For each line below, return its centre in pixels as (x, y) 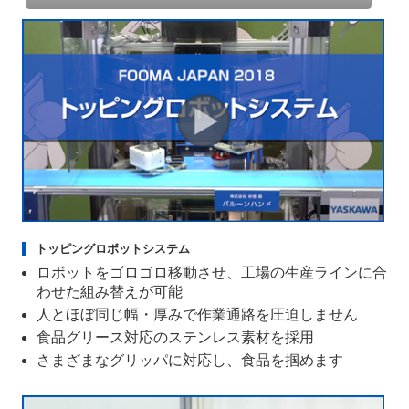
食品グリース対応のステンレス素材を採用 (175, 338)
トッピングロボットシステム (113, 249)
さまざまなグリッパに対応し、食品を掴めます (190, 361)
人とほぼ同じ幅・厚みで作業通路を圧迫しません (197, 315)
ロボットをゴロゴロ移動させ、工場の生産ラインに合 (212, 273)
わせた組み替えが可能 (110, 292)
